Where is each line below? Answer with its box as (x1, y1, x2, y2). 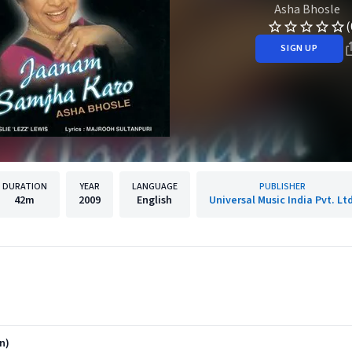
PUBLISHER (259, 180, 306, 193)
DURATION (2, 180, 47, 193)
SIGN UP (280, 42, 318, 55)
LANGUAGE (131, 180, 178, 193)
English (137, 192, 172, 208)
